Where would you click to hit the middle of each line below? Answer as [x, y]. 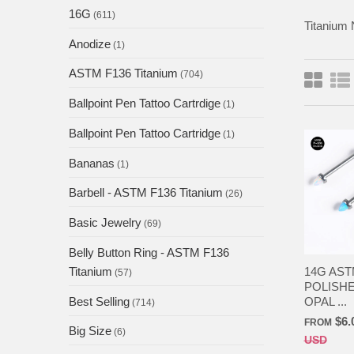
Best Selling [99, 301]
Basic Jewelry [105, 223]
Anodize [90, 43]
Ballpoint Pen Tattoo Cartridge [145, 133]
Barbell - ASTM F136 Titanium [146, 193]
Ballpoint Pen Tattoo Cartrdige [145, 104]
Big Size [90, 331]
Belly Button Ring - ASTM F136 [149, 252]
